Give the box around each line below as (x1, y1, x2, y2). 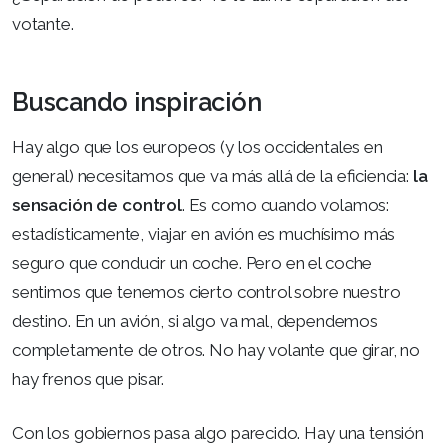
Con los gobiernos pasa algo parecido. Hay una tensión (12, 423, 424, 443)
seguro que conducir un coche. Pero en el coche (12, 252, 373, 273)
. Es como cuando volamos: (181, 194, 390, 215)
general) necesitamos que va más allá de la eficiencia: (12, 165, 413, 186)
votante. (12, 13, 74, 34)
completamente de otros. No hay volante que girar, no (12, 339, 421, 360)
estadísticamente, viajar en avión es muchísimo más (12, 223, 396, 244)
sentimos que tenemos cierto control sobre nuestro (12, 281, 401, 302)
